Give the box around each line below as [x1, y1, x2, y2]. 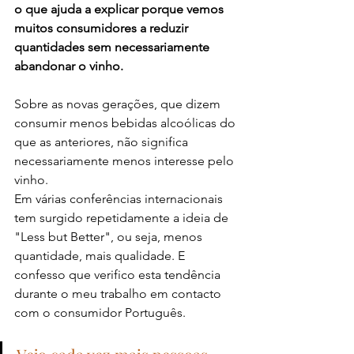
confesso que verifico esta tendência [14, 266, 224, 282]
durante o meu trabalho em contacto [14, 285, 224, 301]
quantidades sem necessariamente [14, 39, 213, 55]
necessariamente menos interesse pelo [14, 153, 237, 168]
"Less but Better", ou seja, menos [14, 228, 205, 244]
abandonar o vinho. [14, 58, 123, 73]
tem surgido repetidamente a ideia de [14, 209, 232, 225]
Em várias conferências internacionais [14, 190, 226, 206]
